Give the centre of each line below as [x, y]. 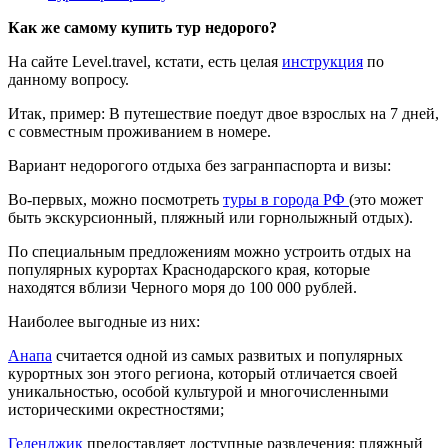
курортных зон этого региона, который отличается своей [203, 374]
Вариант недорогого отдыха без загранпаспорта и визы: [199, 166]
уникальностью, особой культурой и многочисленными [198, 392]
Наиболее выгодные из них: [104, 322]
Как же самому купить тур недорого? [142, 28]
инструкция [322, 62]
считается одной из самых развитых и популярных [227, 356]
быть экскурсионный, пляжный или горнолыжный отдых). [210, 218]
